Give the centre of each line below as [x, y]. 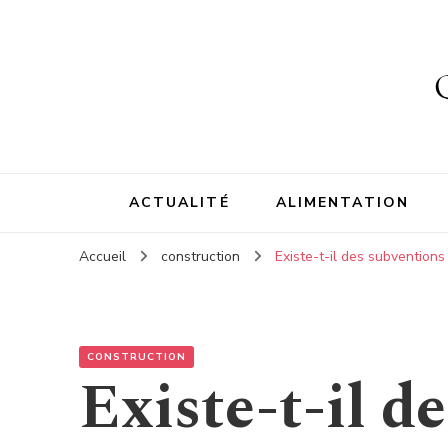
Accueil [102, 256]
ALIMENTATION [342, 202]
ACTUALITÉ [179, 202]
